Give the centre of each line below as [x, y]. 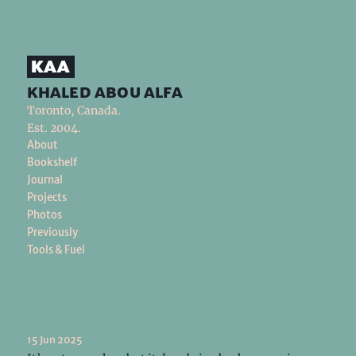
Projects [46, 197]
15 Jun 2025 [54, 339]
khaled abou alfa [104, 91]
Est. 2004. [54, 128]
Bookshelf [52, 162]
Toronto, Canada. [74, 110]
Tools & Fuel [56, 250]
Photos [44, 215]
